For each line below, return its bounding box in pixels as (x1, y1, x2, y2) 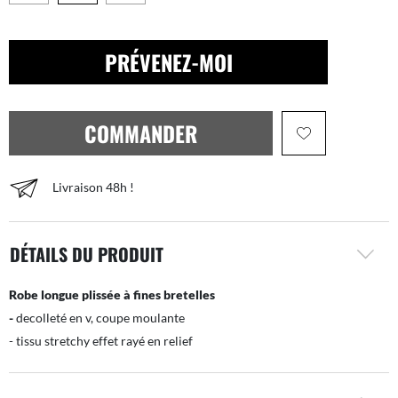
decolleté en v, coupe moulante (13, 310, 185, 325)
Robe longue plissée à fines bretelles (9, 287, 215, 302)
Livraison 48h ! (52, 179, 134, 195)
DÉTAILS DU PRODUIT (10, 241, 163, 267)
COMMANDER (84, 117, 197, 149)
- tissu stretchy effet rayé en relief (9, 333, 193, 348)
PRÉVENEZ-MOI (104, 46, 233, 78)
